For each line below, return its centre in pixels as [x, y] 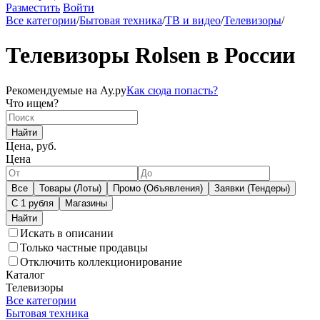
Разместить [33, 7]
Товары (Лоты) [70, 188]
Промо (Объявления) [158, 188]
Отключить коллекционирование [101, 261]
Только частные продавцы [84, 247]
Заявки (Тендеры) [252, 188]
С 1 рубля [32, 203]
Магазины [86, 203]
